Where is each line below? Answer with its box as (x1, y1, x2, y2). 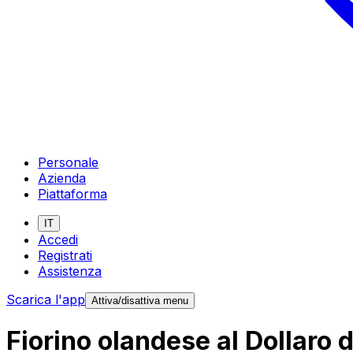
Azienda (38, 169, 86, 186)
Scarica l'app (6, 291, 85, 307)
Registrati (38, 247, 92, 263)
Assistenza (38, 262, 102, 279)
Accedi (38, 231, 78, 247)
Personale (38, 154, 98, 170)
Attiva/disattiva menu (91, 294, 188, 307)
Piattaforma (38, 185, 107, 202)
